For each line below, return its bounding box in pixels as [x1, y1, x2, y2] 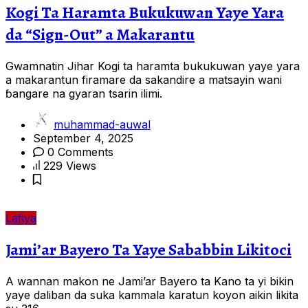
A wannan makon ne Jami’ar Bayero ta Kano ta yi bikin [5, 274, 294, 288]
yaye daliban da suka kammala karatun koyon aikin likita [5, 288, 298, 302]
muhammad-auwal [54, 118, 151, 132]
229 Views [43, 159, 96, 173]
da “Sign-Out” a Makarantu [5, 23, 195, 46]
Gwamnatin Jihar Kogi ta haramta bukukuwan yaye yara [5, 59, 300, 74]
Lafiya [5, 211, 36, 225]
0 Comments [44, 145, 113, 159]
